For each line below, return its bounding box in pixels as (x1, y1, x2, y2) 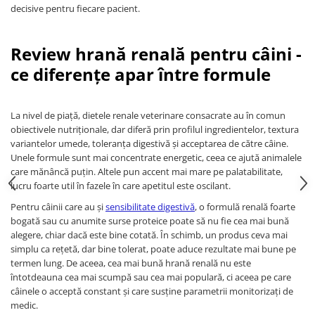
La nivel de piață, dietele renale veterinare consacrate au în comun (11, 108, 285, 122)
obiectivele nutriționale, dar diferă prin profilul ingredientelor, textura (11, 122, 299, 136)
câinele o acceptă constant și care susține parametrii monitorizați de (11, 284, 293, 297)
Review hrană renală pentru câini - (11, 41, 302, 65)
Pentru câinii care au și (11, 200, 105, 213)
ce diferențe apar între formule (11, 62, 271, 86)
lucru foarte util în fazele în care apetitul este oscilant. (11, 179, 231, 192)
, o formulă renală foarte (195, 200, 295, 213)
